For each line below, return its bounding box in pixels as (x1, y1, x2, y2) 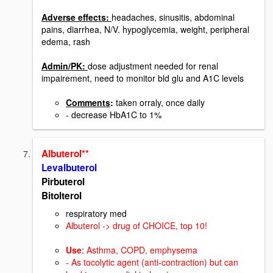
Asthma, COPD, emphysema (87, 243, 197, 256)
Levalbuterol (41, 161, 97, 175)
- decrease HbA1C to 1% (66, 108, 161, 121)
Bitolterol (41, 189, 82, 203)
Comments (66, 96, 110, 109)
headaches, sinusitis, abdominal (112, 11, 235, 24)
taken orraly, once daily (116, 96, 205, 109)
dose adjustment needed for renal (88, 60, 218, 73)
